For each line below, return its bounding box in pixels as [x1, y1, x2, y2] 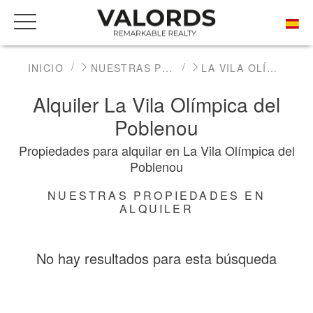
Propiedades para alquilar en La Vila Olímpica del [18, 140, 295, 159]
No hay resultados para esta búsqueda [36, 247, 277, 268]
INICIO [27, 60, 64, 75]
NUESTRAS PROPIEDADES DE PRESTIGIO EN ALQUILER [161, 60, 172, 75]
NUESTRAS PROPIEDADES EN [48, 187, 265, 203]
